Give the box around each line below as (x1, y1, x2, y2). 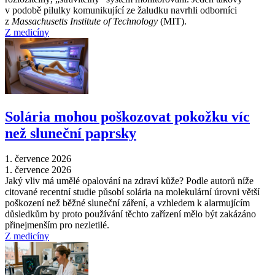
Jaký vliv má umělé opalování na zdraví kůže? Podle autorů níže (5, 176, 254, 187)
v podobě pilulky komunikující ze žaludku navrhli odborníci (5, 4, 237, 15)
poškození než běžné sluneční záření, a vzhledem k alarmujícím (5, 198, 250, 209)
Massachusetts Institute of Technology (12, 15, 158, 26)
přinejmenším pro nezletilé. (5, 220, 109, 231)
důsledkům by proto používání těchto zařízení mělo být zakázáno (5, 209, 256, 220)
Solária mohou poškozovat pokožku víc (5, 108, 250, 125)
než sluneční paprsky (5, 125, 136, 141)
